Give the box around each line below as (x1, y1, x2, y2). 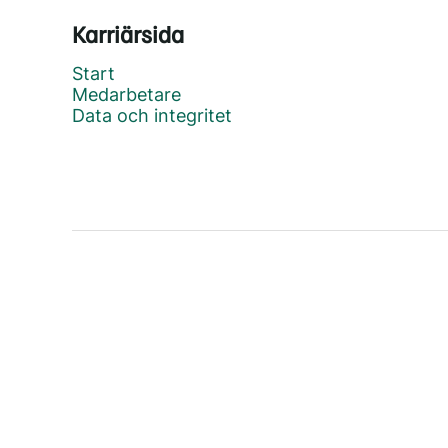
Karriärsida (72, 18, 184, 48)
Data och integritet (72, 105, 232, 126)
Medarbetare (72, 84, 181, 105)
